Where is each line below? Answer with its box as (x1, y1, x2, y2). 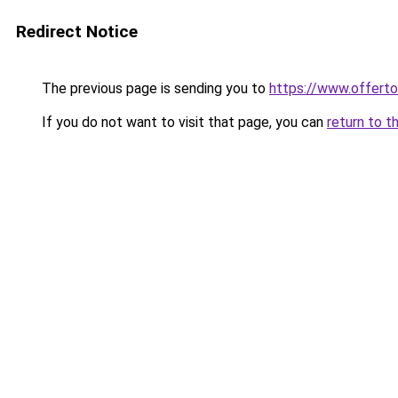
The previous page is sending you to (38, 80, 269, 97)
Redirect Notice (16, 21, 138, 42)
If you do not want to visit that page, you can (38, 114, 327, 131)
